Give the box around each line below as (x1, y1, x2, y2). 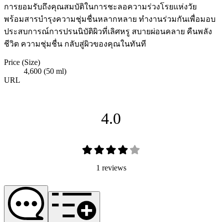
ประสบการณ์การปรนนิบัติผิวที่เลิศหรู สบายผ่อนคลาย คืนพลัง (4, 27, 212, 36)
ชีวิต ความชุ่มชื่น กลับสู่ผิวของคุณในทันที (4, 39, 146, 48)
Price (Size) (4, 57, 40, 66)
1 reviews (96, 164, 126, 172)
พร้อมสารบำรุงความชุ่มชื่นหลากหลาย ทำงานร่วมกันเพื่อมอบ (4, 14, 216, 23)
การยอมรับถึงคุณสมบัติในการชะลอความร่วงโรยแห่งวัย (4, 2, 197, 11)
